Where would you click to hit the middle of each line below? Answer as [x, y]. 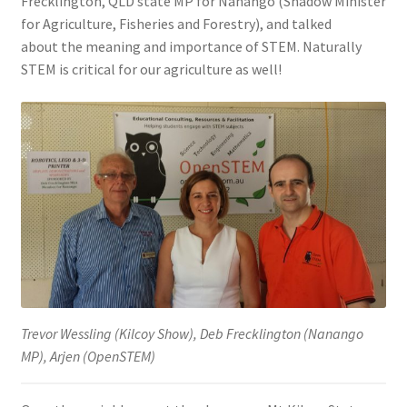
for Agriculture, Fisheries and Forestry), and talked [176, 24]
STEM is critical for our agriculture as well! [151, 69]
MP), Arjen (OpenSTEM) [88, 357]
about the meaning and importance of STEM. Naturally [191, 47]
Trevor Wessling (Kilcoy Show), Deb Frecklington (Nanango [192, 334]
